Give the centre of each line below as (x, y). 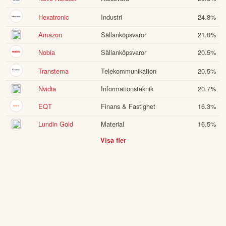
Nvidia (47, 89)
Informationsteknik (127, 89)
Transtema (54, 71)
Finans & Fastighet (128, 106)
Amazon (50, 35)
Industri (112, 17)
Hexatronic (54, 17)
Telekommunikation (129, 71)
